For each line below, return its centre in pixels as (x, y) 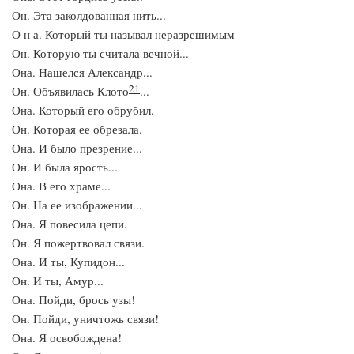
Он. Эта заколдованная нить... (89, 15)
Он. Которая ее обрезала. (77, 129)
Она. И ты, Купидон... (68, 262)
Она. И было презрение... (77, 148)
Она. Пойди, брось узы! (73, 299)
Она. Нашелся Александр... (82, 72)
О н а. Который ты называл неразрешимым (123, 34)
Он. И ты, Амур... (58, 281)
